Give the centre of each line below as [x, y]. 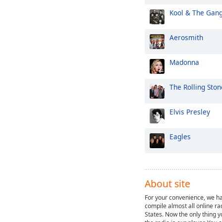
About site [167, 184]
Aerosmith [186, 37]
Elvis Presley [190, 112]
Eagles [180, 137]
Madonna [184, 62]
